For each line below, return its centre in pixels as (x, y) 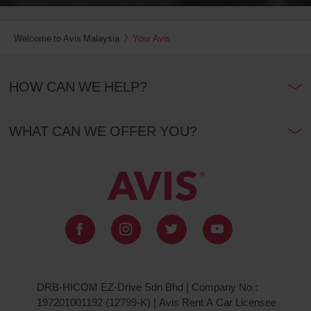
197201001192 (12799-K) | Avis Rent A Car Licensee (156, 302)
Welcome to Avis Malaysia (67, 38)
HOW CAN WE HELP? (78, 86)
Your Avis (152, 38)
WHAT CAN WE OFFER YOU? (103, 131)
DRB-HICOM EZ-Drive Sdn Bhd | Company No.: (147, 286)
